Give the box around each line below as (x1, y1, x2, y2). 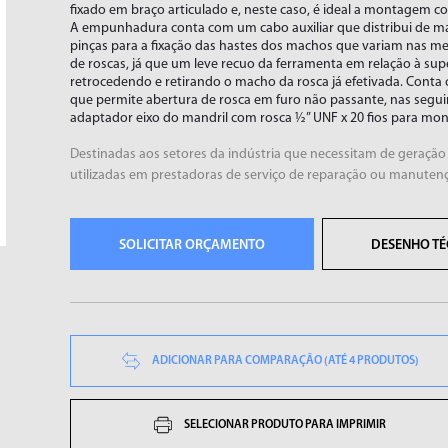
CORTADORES (70, 240, 164, 256)
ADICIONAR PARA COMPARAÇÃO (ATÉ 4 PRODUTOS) (151, 355, 419, 367)
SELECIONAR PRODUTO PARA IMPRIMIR (184, 419, 387, 431)
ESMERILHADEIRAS (302, 240, 432, 256)
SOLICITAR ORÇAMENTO (119, 238, 266, 253)
